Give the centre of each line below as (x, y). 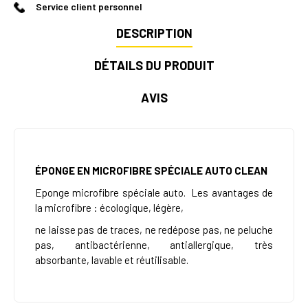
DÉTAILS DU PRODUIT (154, 66)
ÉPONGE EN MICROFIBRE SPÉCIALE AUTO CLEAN (151, 171)
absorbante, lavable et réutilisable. (112, 260)
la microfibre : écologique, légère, (109, 208)
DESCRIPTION (154, 33)
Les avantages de (232, 193)
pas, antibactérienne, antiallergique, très (154, 245)
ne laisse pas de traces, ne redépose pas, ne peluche (154, 230)
